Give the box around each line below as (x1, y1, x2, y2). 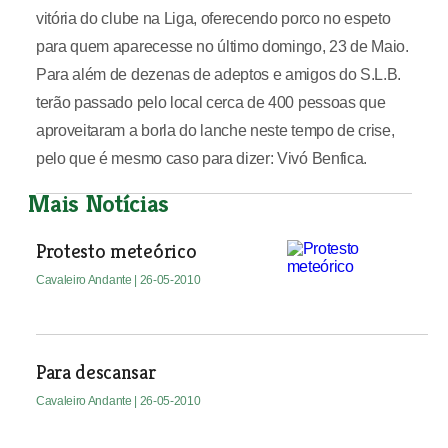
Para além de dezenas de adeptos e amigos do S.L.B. (35, 66, 401, 83)
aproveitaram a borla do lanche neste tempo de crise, (35, 122, 395, 139)
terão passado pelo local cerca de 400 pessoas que (35, 94, 386, 111)
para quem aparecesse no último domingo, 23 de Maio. (35, 38, 409, 55)
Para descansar (35, 360, 156, 385)
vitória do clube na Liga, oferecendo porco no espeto (35, 10, 391, 27)
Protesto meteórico (35, 239, 197, 264)
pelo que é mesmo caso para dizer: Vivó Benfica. (35, 150, 367, 167)
